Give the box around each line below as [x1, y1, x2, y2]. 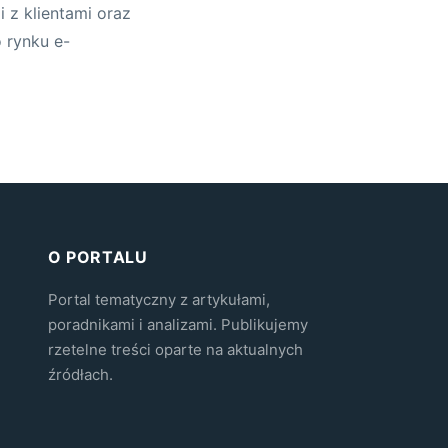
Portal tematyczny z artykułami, [47, 289, 270, 309]
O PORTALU [47, 246, 148, 267]
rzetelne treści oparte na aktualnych [47, 339, 303, 359]
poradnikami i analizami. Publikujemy [47, 314, 308, 334]
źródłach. [47, 364, 113, 384]
